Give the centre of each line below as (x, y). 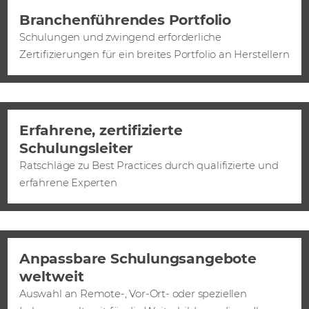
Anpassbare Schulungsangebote (138, 258)
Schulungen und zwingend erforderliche (121, 37)
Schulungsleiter (77, 148)
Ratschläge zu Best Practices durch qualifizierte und (149, 165)
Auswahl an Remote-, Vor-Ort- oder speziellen (133, 293)
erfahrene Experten (68, 182)
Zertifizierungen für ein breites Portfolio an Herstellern (154, 54)
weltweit (52, 276)
